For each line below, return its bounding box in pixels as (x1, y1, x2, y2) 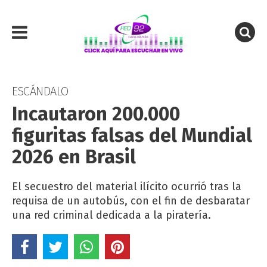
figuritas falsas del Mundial (12, 124, 252, 147)
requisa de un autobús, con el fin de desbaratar (12, 194, 250, 207)
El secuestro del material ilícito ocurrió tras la (12, 180, 241, 193)
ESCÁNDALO (12, 84, 69, 98)
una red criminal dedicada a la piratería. (12, 209, 211, 222)
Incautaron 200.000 (12, 103, 180, 125)
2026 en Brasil (12, 145, 136, 168)
